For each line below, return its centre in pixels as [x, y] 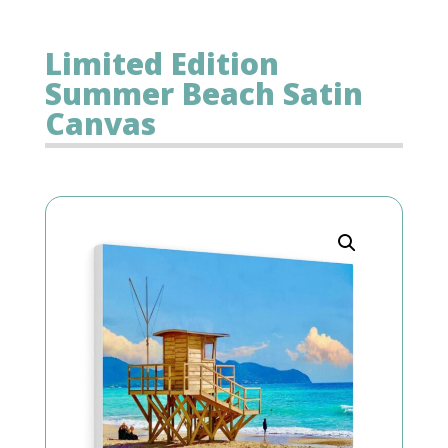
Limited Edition [161, 63]
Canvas [100, 123]
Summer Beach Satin [203, 93]
